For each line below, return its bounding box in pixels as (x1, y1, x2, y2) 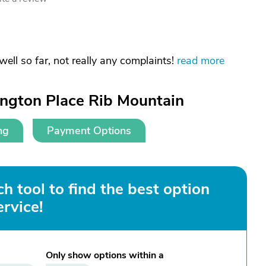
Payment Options (47, 123, 131, 138)
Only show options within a (46, 249, 164, 262)
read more (177, 53, 224, 68)
